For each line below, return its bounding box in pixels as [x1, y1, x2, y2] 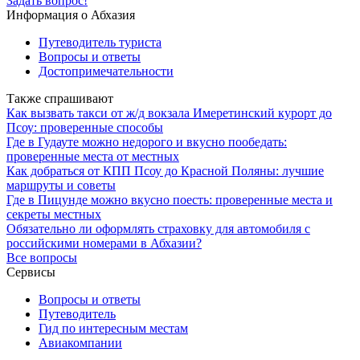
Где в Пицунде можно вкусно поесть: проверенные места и [6, 192, 333, 207]
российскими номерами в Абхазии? [6, 235, 202, 250]
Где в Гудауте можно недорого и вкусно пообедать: [6, 134, 287, 149]
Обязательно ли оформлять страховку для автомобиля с [6, 221, 310, 235]
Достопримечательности [39, 63, 174, 78]
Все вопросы [6, 250, 77, 264]
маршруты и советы [6, 178, 116, 192]
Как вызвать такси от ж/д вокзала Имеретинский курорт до [6, 105, 332, 120]
